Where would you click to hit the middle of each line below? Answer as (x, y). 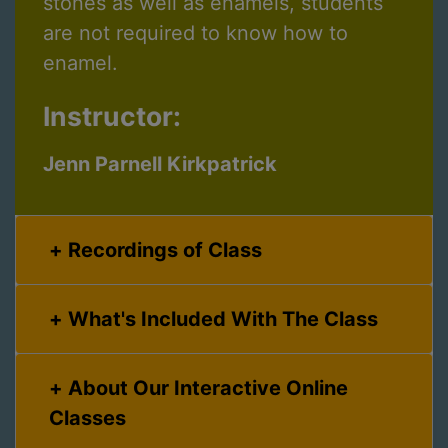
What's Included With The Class (223, 319)
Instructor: (112, 115)
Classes (87, 418)
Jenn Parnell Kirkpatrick (160, 163)
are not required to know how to (195, 32)
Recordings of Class (165, 250)
